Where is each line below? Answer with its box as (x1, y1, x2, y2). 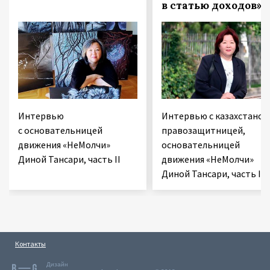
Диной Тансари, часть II (18, 153, 121, 166)
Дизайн (46, 261, 68, 268)
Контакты (15, 239, 46, 249)
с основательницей (18, 124, 102, 137)
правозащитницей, (161, 124, 245, 137)
